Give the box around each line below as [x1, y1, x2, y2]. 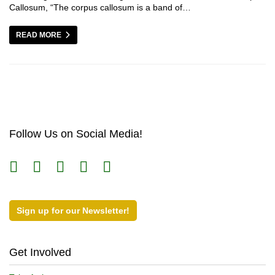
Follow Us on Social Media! [9, 128, 142, 141]
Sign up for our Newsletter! [17, 206, 130, 216]
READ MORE [16, 31, 61, 40]
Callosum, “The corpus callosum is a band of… [9, 2, 191, 13]
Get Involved [9, 246, 71, 259]
